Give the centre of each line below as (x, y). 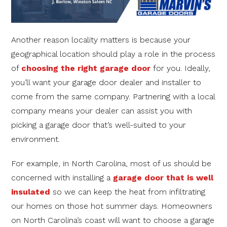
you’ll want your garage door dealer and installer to (106, 82)
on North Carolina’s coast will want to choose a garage (113, 220)
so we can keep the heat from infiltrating (128, 192)
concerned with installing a (62, 177)
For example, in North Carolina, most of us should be (111, 163)
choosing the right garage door (86, 68)
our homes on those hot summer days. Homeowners (112, 206)
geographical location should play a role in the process (113, 54)
